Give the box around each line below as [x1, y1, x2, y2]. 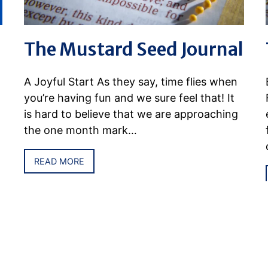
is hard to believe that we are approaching [24, 107, 239, 120]
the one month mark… [24, 123, 138, 136]
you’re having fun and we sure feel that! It [24, 91, 235, 104]
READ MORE [34, 156, 85, 166]
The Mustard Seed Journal [24, 37, 244, 60]
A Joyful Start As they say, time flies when [24, 75, 238, 88]
